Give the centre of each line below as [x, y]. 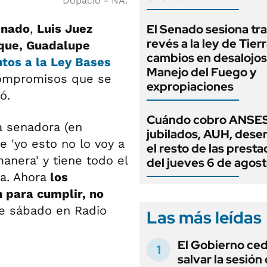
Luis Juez [65, 29]
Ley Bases [79, 62]
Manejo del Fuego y [202, 72]
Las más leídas [204, 218]
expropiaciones [190, 86]
